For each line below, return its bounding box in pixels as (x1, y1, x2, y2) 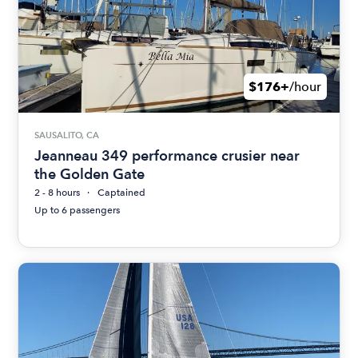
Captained (97, 186, 146, 198)
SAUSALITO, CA (34, 129, 100, 141)
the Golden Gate (34, 165, 145, 182)
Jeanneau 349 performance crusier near (34, 146, 300, 164)
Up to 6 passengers (34, 204, 121, 216)
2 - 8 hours (34, 186, 81, 198)
